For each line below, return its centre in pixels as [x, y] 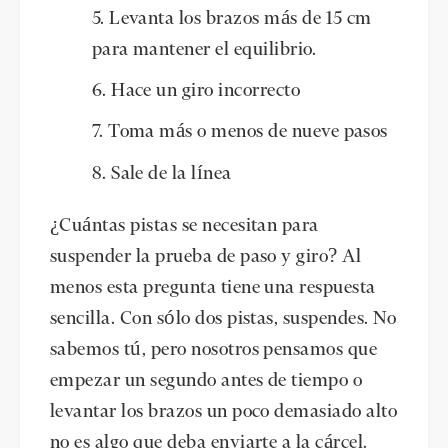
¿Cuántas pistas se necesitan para [184, 225]
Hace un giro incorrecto [206, 91]
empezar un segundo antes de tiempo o [206, 380]
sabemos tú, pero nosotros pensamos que [214, 349]
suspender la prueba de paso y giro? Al [206, 256]
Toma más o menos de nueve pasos [248, 132]
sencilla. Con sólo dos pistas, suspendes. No [223, 318]
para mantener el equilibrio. [204, 49]
